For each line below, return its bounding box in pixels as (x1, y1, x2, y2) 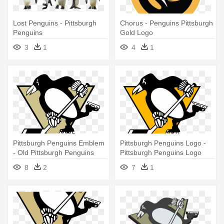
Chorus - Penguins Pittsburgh (120, 19, 213, 27)
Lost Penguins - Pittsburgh (13, 19, 96, 27)
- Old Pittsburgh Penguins (13, 148, 94, 157)
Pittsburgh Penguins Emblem (13, 139, 104, 147)
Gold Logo (120, 28, 153, 37)
